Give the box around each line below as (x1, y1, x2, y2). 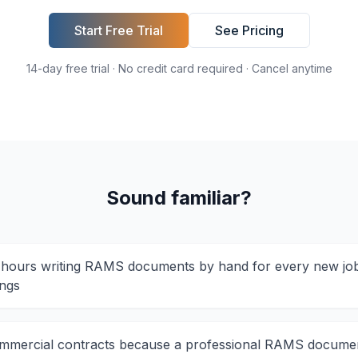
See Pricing (214, 22, 284, 38)
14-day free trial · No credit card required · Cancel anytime (26, 62, 332, 75)
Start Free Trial (74, 22, 163, 38)
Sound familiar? (106, 186, 252, 209)
